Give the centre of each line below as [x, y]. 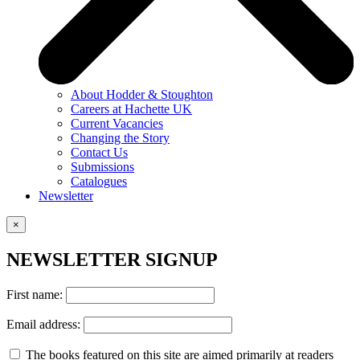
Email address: [45, 324]
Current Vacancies [117, 123]
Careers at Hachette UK [131, 108]
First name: [36, 294]
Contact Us [99, 152]
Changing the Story [120, 137]
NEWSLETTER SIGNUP [112, 259]
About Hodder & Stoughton [142, 94]
